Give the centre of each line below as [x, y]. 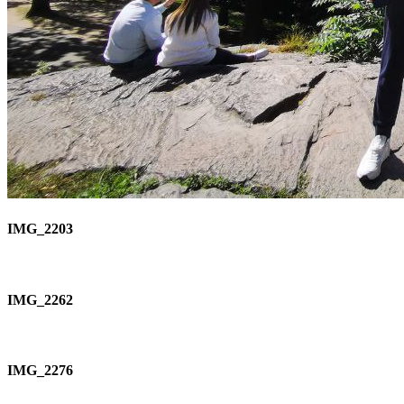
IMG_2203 [40, 228]
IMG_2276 [40, 371]
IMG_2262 [40, 299]
